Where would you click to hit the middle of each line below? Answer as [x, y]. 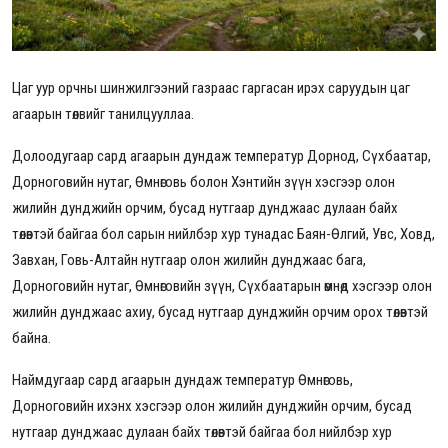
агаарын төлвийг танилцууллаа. [104, 114]
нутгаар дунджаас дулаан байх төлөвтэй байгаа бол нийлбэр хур [202, 432]
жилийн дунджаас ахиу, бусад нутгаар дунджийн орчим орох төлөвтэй [220, 312]
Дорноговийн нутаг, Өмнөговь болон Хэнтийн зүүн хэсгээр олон [203, 182]
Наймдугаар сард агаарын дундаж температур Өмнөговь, [182, 380]
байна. [33, 338]
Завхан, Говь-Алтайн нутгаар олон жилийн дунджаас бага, [189, 260]
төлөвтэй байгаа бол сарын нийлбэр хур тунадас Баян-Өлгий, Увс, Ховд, [223, 234]
